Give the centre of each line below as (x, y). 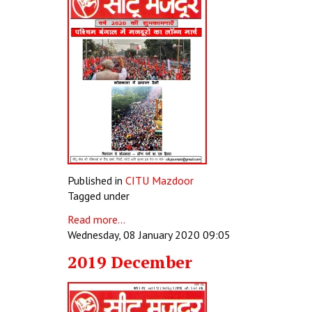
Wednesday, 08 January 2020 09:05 (149, 235)
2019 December (130, 262)
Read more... (96, 219)
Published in (95, 180)
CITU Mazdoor (159, 180)
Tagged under (99, 196)
